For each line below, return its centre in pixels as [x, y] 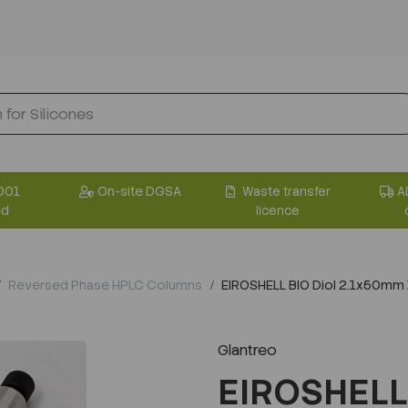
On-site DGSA [139, 191]
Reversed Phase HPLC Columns [105, 285]
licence [277, 210]
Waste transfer [285, 191]
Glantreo [247, 350]
